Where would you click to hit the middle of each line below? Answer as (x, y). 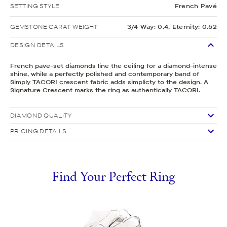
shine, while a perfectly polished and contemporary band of (105, 73)
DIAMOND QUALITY (41, 115)
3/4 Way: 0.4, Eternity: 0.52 (172, 26)
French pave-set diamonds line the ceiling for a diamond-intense (113, 65)
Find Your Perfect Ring (113, 177)
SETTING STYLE (35, 6)
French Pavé (196, 6)
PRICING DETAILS (39, 131)
